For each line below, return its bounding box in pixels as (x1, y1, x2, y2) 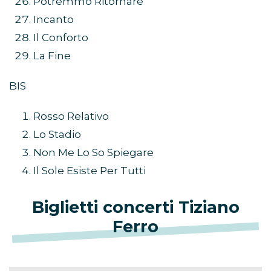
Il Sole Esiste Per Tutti (33, 165, 146, 177)
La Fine (33, 50, 71, 62)
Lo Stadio (33, 128, 81, 141)
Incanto (33, 13, 74, 26)
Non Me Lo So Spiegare (33, 146, 154, 159)
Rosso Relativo (33, 110, 109, 123)
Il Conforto (33, 31, 88, 44)
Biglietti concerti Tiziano (31, 197, 240, 218)
